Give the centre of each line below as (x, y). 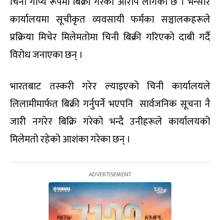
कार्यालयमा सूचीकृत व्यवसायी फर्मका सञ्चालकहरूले (110, 19)
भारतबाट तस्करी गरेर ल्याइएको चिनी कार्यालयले (110, 86)
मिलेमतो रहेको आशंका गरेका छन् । (70, 139)
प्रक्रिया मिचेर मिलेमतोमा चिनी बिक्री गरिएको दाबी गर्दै (110, 37)
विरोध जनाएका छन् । (46, 55)
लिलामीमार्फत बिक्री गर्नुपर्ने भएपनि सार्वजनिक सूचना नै (110, 104)
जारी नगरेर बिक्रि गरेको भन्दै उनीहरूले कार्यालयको (110, 122)
